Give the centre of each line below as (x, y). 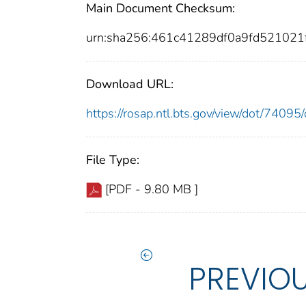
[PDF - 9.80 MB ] (152, 189)
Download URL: (130, 84)
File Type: (113, 159)
